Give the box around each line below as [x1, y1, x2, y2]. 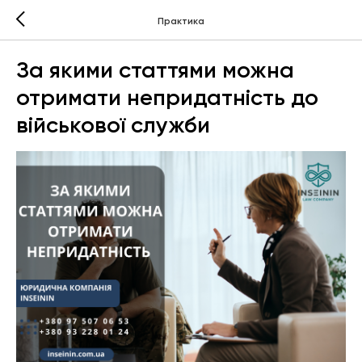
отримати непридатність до [16, 84, 318, 111]
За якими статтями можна [16, 57, 294, 83]
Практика [158, 15, 204, 27]
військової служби [16, 112, 210, 138]
